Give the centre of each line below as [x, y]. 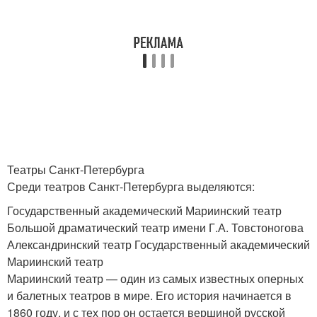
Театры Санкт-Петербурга [76, 169]
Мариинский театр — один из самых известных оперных [155, 278]
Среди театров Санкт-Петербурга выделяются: [131, 186]
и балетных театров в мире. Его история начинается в [149, 295]
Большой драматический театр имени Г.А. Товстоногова [155, 227]
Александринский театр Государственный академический [158, 244]
